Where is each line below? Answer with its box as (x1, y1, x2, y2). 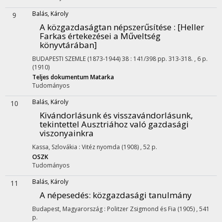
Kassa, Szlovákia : (32, 143, 82, 151)
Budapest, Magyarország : (32, 205, 107, 213)
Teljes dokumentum (32, 73, 90, 81)
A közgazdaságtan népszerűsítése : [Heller (40, 21, 204, 33)
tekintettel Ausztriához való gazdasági (40, 118, 189, 130)
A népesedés (40, 189, 89, 201)
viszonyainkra (40, 127, 94, 139)
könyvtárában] (40, 39, 97, 51)
